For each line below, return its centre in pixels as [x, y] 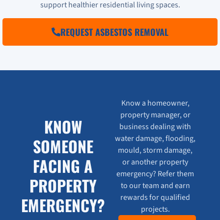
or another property [155, 162]
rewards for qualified [155, 198]
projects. [155, 209]
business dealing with [155, 127]
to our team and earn [155, 186]
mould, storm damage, [155, 151]
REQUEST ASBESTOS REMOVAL [114, 32]
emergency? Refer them [155, 174]
